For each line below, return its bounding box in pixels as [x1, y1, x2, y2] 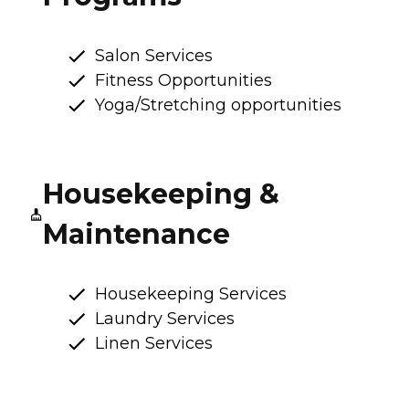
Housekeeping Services [95, 283, 287, 304]
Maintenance [42, 216, 230, 251]
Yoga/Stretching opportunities [95, 94, 341, 115]
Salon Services [95, 45, 213, 66]
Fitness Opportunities [95, 69, 272, 90]
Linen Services [95, 332, 213, 353]
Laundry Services [95, 308, 235, 329]
